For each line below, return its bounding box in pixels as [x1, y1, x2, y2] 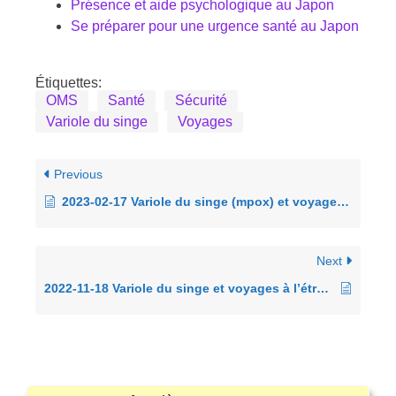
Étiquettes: [35, 74, 102, 90]
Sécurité [175, 92, 227, 108]
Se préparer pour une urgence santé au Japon [71, 18, 359, 34]
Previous [50, 166, 103, 181]
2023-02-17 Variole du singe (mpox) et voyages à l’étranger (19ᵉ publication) [62, 194, 337, 209]
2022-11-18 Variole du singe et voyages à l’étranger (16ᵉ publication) [316, 280, 329, 295]
